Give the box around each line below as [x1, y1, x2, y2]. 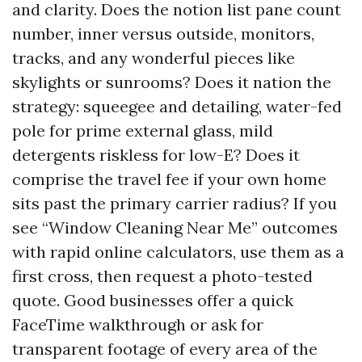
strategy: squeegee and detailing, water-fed [12, 96, 342, 116]
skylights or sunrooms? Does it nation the [12, 72, 331, 92]
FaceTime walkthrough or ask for [12, 314, 263, 335]
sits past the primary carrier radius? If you [12, 193, 337, 213]
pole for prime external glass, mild [12, 120, 273, 141]
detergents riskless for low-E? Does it [12, 145, 300, 165]
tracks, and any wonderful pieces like [12, 48, 295, 68]
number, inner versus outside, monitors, [12, 23, 314, 44]
